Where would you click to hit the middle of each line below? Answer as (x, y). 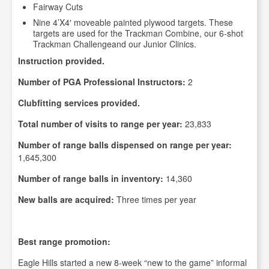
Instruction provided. (61, 61)
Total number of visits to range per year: (100, 124)
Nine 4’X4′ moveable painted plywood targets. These (133, 22)
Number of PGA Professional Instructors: (102, 82)
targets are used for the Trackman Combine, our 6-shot (138, 33)
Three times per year (155, 199)
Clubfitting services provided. (79, 103)
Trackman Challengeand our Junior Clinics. (115, 44)
